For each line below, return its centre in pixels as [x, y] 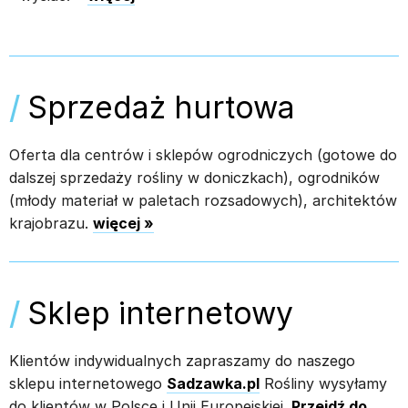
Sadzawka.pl [213, 383]
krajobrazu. [51, 223]
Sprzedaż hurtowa [162, 107]
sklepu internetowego [88, 383]
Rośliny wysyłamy [323, 383]
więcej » [123, 223]
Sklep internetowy [161, 313]
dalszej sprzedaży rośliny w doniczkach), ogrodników [194, 178]
